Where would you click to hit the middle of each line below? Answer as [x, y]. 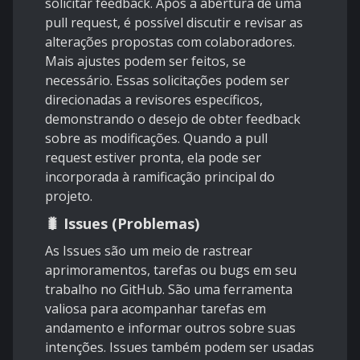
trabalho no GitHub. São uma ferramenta [169, 290]
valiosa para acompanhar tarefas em [155, 309]
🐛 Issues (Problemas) [122, 224]
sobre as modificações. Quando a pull [156, 139]
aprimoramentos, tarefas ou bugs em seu [171, 270]
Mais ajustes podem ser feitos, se [145, 61]
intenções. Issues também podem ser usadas [180, 348]
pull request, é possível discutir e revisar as [174, 23]
